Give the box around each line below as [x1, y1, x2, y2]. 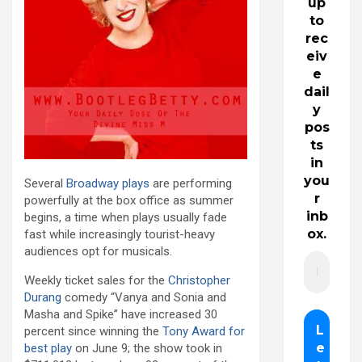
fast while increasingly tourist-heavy [24, 226, 215, 242]
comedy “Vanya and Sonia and [61, 289, 226, 305]
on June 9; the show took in [72, 340, 222, 356]
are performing [149, 175, 232, 191]
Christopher [168, 272, 230, 288]
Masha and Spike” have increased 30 [24, 306, 217, 322]
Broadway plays [66, 175, 149, 191]
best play [24, 340, 72, 356]
